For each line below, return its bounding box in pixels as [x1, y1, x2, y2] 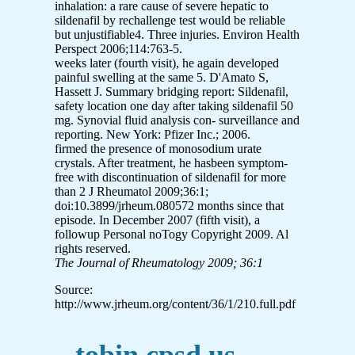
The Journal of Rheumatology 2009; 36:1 [55, 255, 263, 269]
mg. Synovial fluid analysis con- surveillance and [55, 113, 300, 127]
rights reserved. [55, 241, 131, 255]
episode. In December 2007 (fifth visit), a [55, 212, 260, 227]
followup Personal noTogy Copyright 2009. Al [55, 227, 288, 241]
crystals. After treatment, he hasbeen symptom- [55, 155, 288, 170]
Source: [55, 282, 93, 296]
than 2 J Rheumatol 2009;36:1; [55, 184, 208, 198]
